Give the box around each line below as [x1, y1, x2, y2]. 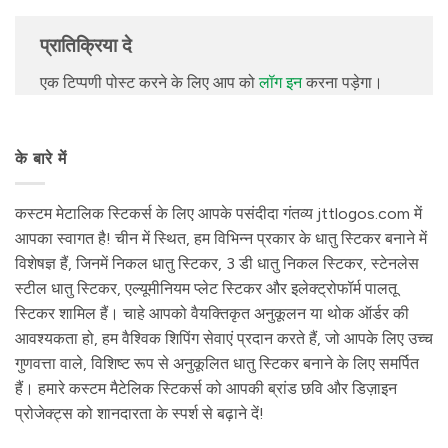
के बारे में [15, 148, 67, 168]
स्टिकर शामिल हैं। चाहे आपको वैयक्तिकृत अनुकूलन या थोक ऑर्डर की [15, 303, 409, 323]
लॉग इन [259, 73, 302, 93]
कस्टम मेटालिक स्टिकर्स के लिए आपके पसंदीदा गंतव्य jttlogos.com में [15, 203, 422, 223]
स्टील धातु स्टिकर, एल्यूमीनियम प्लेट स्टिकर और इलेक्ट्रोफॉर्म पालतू [15, 278, 397, 298]
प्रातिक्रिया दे [40, 33, 137, 57]
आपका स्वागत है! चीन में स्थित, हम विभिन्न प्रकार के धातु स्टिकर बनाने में [15, 228, 427, 248]
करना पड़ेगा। [302, 73, 383, 93]
